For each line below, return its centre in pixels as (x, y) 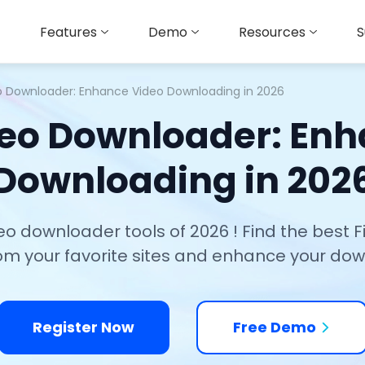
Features (68, 32)
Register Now (84, 327)
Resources (272, 32)
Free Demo (275, 327)
